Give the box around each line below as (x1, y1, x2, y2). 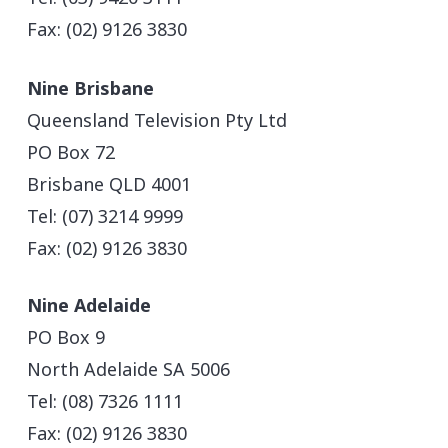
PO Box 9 (27, 324, 106, 349)
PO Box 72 (27, 139, 116, 164)
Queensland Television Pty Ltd (27, 107, 288, 132)
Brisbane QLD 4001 (27, 171, 192, 196)
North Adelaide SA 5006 (27, 356, 231, 381)
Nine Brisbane (27, 75, 155, 100)
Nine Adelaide (27, 292, 152, 317)
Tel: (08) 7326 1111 (27, 388, 184, 413)
